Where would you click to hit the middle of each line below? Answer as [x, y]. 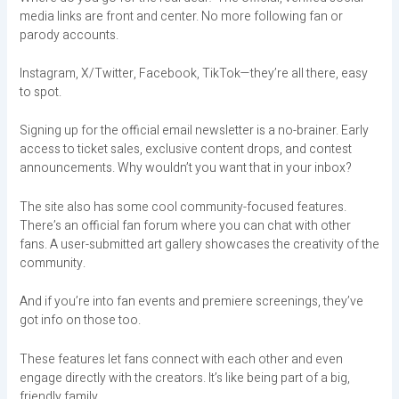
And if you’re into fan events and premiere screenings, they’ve [191, 302]
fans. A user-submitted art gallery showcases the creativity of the [199, 244]
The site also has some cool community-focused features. [183, 207]
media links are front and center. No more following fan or [181, 16]
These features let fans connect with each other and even [181, 359]
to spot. [40, 93]
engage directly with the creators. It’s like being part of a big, [184, 378]
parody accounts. [69, 35]
